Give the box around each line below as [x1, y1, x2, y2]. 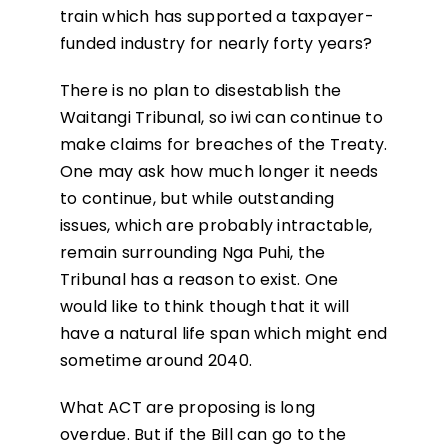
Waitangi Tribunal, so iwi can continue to [59, 106, 383, 130]
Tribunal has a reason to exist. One [59, 268, 339, 292]
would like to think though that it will [59, 295, 350, 319]
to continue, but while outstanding [59, 187, 335, 211]
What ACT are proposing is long [59, 396, 316, 420]
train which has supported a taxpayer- [59, 5, 374, 29]
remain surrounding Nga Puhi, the [59, 241, 326, 265]
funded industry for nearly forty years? [59, 32, 373, 56]
